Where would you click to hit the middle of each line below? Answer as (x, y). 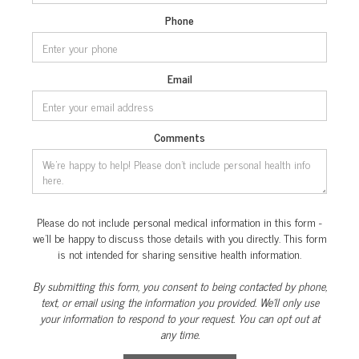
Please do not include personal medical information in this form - (179, 222)
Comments (179, 137)
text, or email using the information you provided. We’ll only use (179, 302)
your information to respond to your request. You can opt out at (179, 318)
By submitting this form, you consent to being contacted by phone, (179, 286)
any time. (179, 334)
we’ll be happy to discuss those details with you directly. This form (179, 238)
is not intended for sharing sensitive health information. (179, 254)
